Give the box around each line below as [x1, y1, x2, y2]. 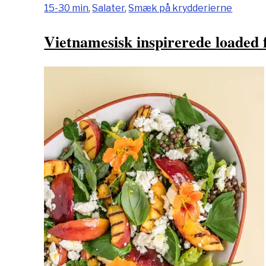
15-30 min [44, 2, 89, 14]
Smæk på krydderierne [128, 2, 233, 14]
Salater [92, 2, 125, 14]
